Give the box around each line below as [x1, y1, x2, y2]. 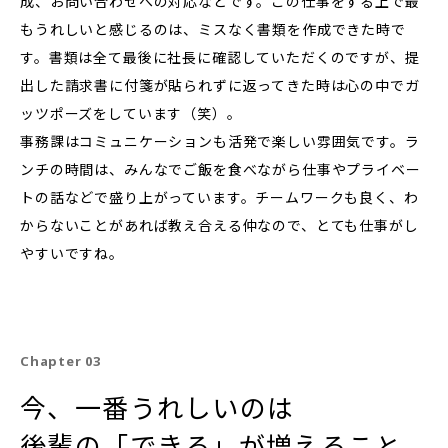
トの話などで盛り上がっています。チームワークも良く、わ [20, 188, 419, 208]
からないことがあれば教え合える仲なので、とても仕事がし [20, 216, 419, 236]
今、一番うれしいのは [20, 390, 295, 427]
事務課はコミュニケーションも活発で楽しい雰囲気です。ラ [20, 132, 420, 152]
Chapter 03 [20, 352, 101, 371]
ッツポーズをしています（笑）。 [20, 104, 242, 124]
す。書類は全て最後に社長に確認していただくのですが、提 [20, 48, 420, 68]
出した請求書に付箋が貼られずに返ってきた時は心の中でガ [20, 76, 420, 96]
